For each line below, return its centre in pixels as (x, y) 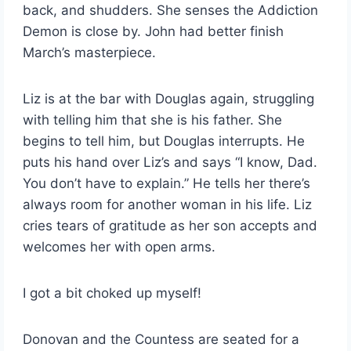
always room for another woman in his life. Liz (168, 205)
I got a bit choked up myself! (112, 293)
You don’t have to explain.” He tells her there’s (167, 184)
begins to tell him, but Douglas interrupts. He (164, 141)
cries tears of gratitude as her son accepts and (170, 226)
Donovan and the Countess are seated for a (161, 340)
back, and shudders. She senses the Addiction (171, 11)
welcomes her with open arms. (119, 247)
